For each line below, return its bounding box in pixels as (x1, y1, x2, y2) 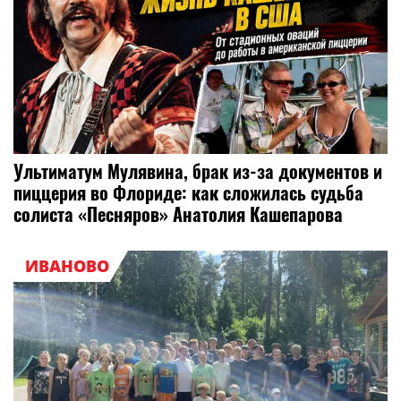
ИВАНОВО (24, 254, 109, 277)
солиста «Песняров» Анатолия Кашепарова (13, 200, 343, 228)
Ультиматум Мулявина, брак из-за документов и (13, 158, 382, 185)
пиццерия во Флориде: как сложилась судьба (13, 179, 363, 207)
